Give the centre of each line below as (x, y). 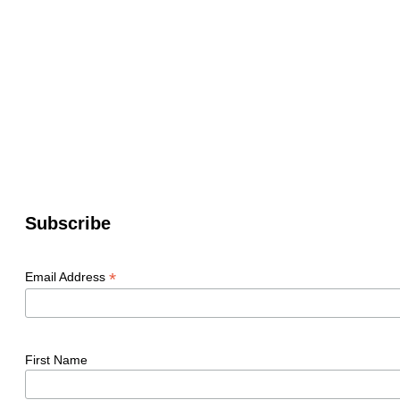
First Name (56, 359)
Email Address (67, 277)
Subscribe (68, 224)
